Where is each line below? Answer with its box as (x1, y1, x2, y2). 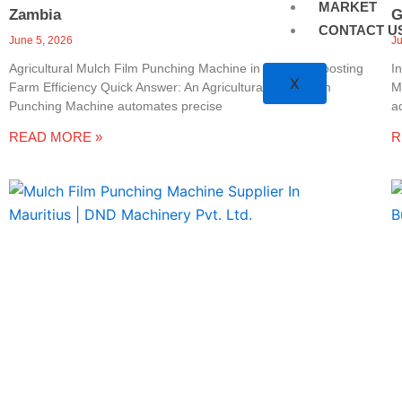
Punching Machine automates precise (9, 98, 223, 113)
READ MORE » (9, 128, 102, 144)
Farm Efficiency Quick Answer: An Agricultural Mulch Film (9, 79, 331, 94)
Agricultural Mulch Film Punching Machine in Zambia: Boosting (9, 60, 363, 75)
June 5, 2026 (9, 33, 73, 47)
